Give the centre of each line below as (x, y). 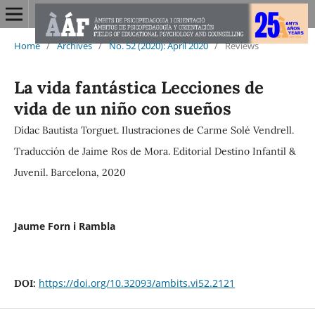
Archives (74, 45)
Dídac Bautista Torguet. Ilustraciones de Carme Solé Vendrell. (154, 130)
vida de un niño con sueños (122, 108)
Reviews (242, 45)
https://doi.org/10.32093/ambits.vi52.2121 (136, 283)
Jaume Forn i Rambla (64, 226)
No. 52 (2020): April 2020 (158, 45)
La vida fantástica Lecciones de (139, 87)
